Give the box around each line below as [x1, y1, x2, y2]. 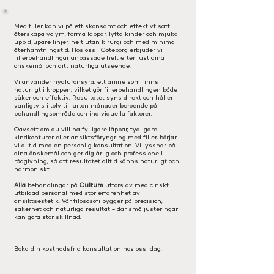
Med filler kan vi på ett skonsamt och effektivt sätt [14, 22, 170, 30]
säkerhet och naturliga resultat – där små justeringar [14, 205, 178, 213]
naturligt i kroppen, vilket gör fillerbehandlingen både [14, 86, 177, 94]
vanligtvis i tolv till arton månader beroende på [14, 102, 157, 109]
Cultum [80, 181, 105, 189]
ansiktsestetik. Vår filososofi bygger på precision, [14, 197, 163, 205]
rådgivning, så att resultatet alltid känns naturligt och [14, 157, 179, 165]
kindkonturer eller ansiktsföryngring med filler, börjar [14, 133, 177, 141]
